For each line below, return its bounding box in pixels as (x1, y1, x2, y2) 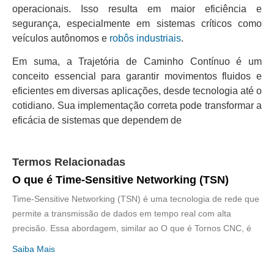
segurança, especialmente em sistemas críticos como (12, 18, 262, 29)
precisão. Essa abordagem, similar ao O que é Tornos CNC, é (12, 223, 251, 234)
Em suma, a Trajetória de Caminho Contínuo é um (12, 56, 262, 67)
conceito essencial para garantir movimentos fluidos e (12, 70, 262, 81)
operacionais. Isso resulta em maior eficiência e (12, 3, 262, 14)
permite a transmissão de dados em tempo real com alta (12, 209, 231, 219)
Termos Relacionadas (12, 156, 125, 169)
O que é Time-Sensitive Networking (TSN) (12, 174, 229, 187)
